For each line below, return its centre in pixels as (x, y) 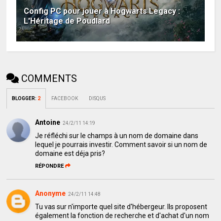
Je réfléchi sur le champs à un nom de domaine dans (117, 135)
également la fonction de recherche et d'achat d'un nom (122, 215)
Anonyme (51, 193)
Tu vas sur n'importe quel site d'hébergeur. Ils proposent (121, 206)
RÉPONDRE (50, 166)
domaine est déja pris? (70, 153)
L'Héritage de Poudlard (67, 21)
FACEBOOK (65, 98)
